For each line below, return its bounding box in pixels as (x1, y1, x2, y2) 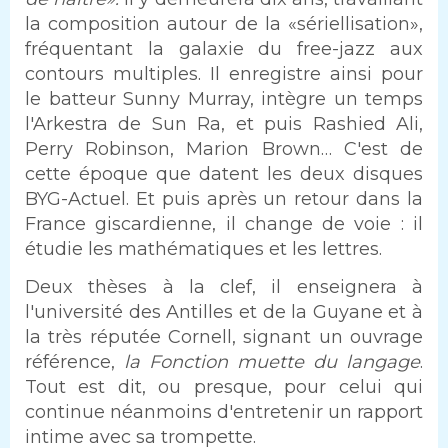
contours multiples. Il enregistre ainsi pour (25, 63, 423, 86)
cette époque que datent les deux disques (25, 163, 423, 186)
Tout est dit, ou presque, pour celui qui (25, 375, 423, 398)
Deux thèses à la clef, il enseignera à (25, 275, 423, 298)
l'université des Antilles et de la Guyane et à (25, 300, 423, 323)
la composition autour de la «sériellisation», (25, 13, 423, 36)
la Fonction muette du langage (124, 350, 420, 373)
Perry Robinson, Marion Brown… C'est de (25, 138, 423, 161)
